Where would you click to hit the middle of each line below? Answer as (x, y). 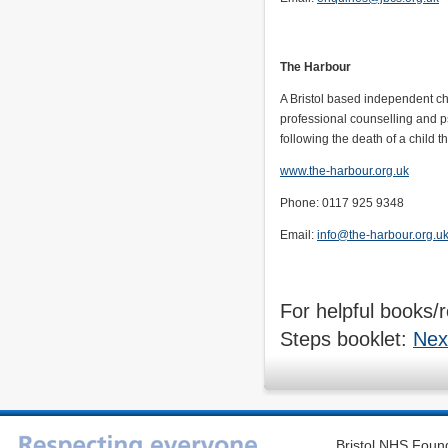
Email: (298, 235)
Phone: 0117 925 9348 (342, 203)
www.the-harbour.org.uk (344, 171)
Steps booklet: (346, 339)
